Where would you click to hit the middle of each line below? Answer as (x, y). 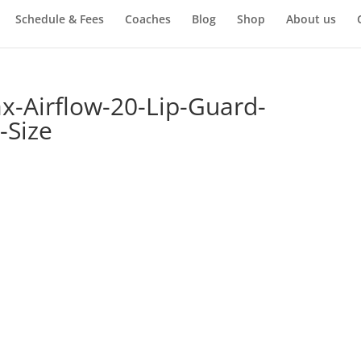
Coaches (147, 19)
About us (311, 19)
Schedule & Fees (59, 19)
